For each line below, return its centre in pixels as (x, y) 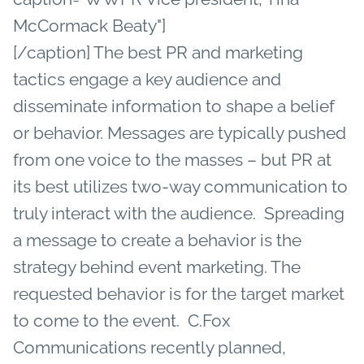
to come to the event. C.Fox (122, 320)
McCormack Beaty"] (89, 25)
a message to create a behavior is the (157, 240)
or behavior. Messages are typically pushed (180, 132)
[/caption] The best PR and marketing (158, 52)
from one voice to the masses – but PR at (172, 159)
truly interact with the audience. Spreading (179, 213)
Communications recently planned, (149, 347)
